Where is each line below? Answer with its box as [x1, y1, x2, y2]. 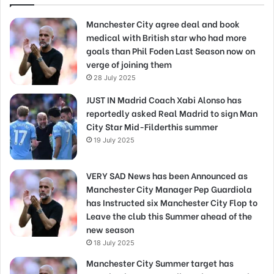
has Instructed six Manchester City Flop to [86, 196, 257, 209]
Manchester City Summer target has [86, 256, 234, 270]
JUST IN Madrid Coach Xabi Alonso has [86, 93, 242, 106]
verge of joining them [86, 57, 172, 71]
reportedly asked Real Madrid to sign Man [86, 106, 257, 120]
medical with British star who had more [86, 31, 246, 44]
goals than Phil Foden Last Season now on [86, 44, 255, 57]
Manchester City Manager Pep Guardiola [86, 182, 252, 196]
